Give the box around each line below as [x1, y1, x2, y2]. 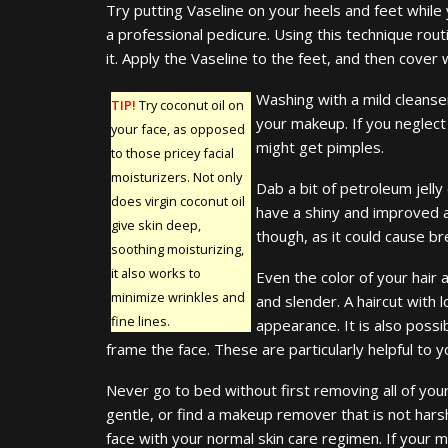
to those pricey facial [111, 143, 234, 162]
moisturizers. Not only [111, 167, 242, 186]
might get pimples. [256, 136, 384, 157]
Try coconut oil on [136, 95, 244, 114]
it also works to [111, 263, 201, 282]
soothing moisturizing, [111, 239, 244, 258]
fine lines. [111, 311, 170, 330]
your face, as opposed [111, 119, 245, 138]
